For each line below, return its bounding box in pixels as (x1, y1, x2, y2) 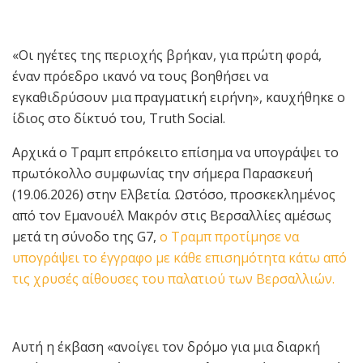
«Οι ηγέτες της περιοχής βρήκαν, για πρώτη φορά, (12, 45, 322, 64)
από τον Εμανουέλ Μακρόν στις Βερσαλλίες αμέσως (12, 206, 331, 224)
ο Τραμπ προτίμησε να (160, 227, 299, 246)
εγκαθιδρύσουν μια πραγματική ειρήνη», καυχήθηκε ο (12, 88, 345, 106)
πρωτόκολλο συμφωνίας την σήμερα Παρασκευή (12, 164, 313, 182)
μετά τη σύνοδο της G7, (12, 227, 160, 246)
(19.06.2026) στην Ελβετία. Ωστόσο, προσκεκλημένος (12, 185, 335, 203)
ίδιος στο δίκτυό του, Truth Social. (12, 109, 225, 127)
